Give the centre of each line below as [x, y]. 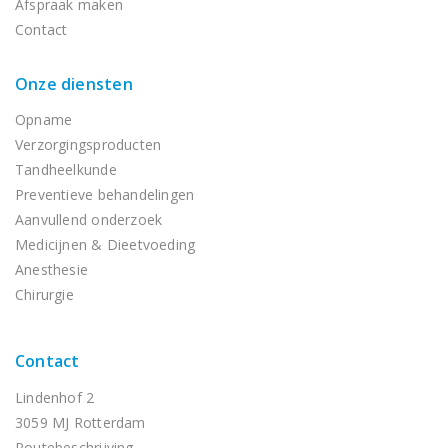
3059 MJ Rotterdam [80, 422]
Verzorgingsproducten [88, 144]
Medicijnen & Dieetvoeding [105, 244]
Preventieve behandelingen [105, 194]
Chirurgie [44, 294]
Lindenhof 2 [55, 397]
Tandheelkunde [66, 169]
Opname [44, 119]
